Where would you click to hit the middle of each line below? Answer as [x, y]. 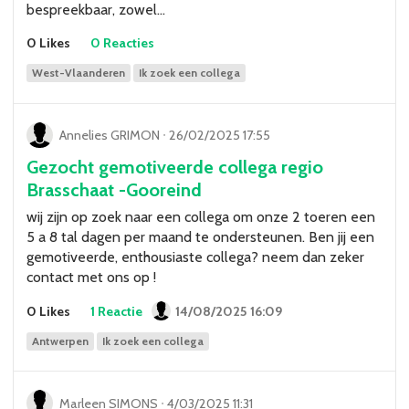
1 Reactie [116, 312]
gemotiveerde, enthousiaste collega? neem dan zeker [195, 257]
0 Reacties [122, 43]
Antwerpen [61, 341]
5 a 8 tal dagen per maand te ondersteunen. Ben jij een [200, 237]
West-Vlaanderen [79, 72]
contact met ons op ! [93, 278]
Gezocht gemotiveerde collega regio [175, 168]
